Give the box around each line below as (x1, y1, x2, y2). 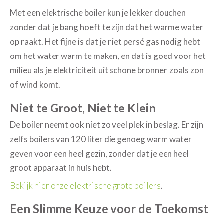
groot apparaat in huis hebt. (10, 163, 112, 173)
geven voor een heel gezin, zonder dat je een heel (10, 148, 189, 159)
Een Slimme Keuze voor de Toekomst (10, 201, 209, 216)
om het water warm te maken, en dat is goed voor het (10, 51, 206, 61)
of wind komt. (10, 79, 61, 90)
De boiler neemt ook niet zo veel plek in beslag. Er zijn (10, 119, 204, 130)
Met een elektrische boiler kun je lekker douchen (10, 7, 186, 18)
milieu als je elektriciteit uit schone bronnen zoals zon (10, 65, 204, 76)
